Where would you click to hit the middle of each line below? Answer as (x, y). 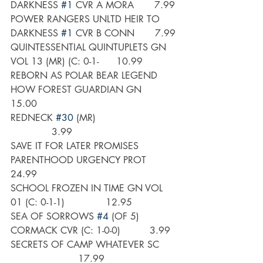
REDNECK (33, 118)
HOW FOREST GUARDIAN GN (85, 90)
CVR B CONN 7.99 (124, 33)
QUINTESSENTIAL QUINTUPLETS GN (90, 48)
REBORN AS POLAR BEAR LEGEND (85, 76)
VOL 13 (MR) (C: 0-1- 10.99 (77, 62)
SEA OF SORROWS (54, 217)
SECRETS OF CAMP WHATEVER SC (94, 245)
